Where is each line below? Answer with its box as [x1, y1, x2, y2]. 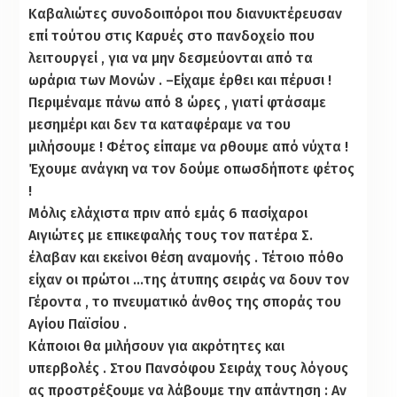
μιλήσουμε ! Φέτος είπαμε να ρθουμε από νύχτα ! [28, 137, 349, 155]
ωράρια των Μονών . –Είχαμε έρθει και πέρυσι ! [28, 71, 332, 89]
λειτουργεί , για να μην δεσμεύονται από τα [28, 49, 314, 66]
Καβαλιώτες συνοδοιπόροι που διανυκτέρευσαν [28, 4, 343, 22]
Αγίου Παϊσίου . [28, 315, 128, 332]
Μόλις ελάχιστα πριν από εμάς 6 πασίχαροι [28, 204, 308, 222]
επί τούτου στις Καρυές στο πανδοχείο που [28, 27, 315, 44]
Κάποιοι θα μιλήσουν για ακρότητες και [28, 337, 285, 354]
